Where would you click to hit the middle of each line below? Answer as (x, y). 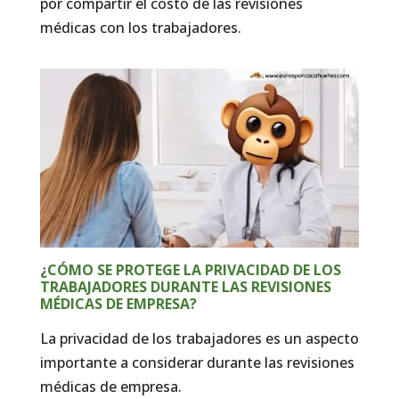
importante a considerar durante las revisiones (197, 362)
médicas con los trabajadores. (140, 27)
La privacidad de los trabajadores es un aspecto (199, 338)
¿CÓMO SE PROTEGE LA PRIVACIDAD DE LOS (190, 269)
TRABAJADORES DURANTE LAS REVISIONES (185, 286)
